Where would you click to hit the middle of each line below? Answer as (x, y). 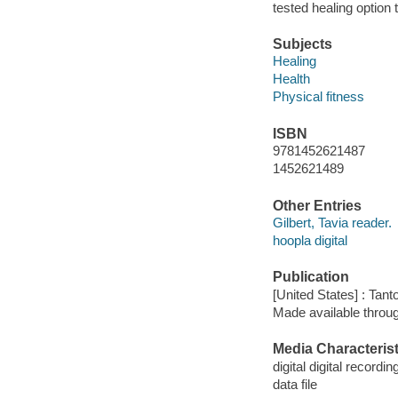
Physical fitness (318, 97)
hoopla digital (310, 241)
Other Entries (317, 205)
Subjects (302, 44)
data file (295, 384)
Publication (310, 277)
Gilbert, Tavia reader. (332, 223)
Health (291, 79)
